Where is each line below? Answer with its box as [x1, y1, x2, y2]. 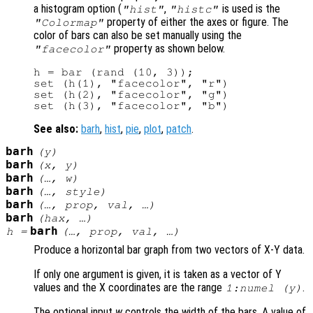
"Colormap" [34, 17, 104, 29]
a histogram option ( [34, 2, 122, 16]
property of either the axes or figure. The [104, 15, 289, 29]
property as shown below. [111, 42, 226, 56]
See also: [34, 122, 78, 136]
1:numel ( [225, 282, 289, 294]
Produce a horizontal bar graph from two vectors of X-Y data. [34, 243, 305, 257]
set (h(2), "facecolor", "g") [34, 89, 229, 101]
